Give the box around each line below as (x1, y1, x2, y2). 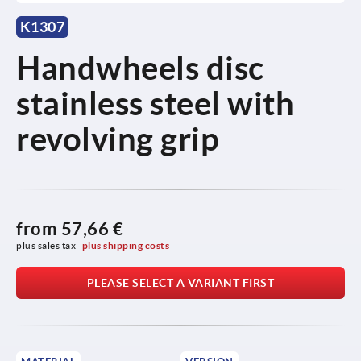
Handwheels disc (16, 49, 264, 86)
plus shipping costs (81, 239, 170, 251)
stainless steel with (16, 85, 294, 122)
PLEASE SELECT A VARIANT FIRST (86, 276, 275, 289)
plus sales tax (16, 239, 78, 251)
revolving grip (16, 120, 219, 157)
